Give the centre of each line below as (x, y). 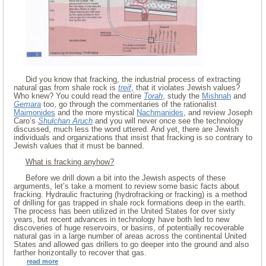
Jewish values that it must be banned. (79, 146)
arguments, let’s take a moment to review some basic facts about (126, 186)
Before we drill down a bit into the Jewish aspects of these (126, 178)
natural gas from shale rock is (66, 88)
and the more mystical (96, 113)
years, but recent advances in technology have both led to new (121, 219)
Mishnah (216, 96)
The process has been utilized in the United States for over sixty (124, 211)
